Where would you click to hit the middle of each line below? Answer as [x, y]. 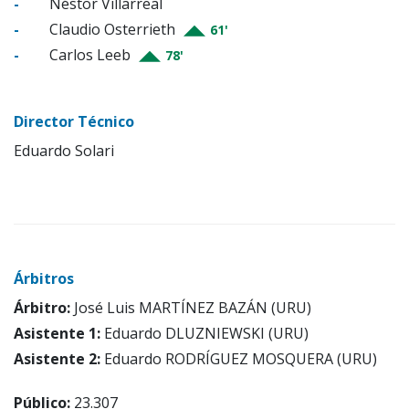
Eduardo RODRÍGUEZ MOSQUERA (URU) [239, 359]
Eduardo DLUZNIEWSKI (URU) [204, 334]
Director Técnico [74, 122]
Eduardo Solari [64, 151]
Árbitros [44, 279]
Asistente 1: [57, 334]
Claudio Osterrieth [112, 30]
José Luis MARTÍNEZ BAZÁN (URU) [191, 308]
